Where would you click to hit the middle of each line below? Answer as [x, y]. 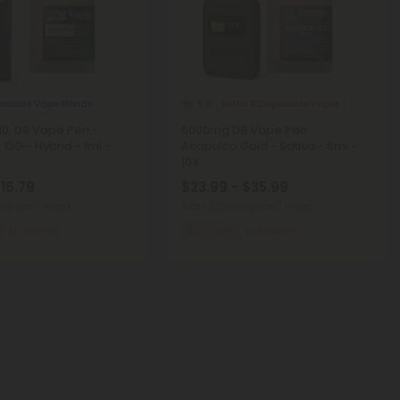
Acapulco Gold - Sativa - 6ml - [269, 146]
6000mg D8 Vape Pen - [248, 130]
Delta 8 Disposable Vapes [280, 104]
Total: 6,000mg [219, 207]
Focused [218, 231]
